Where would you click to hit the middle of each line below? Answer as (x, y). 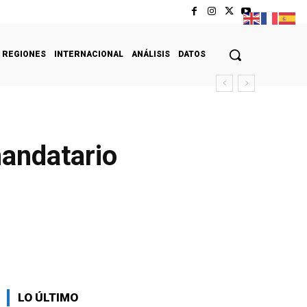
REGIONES (24, 54)
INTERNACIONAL (89, 54)
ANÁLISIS (151, 54)
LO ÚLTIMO (48, 297)
